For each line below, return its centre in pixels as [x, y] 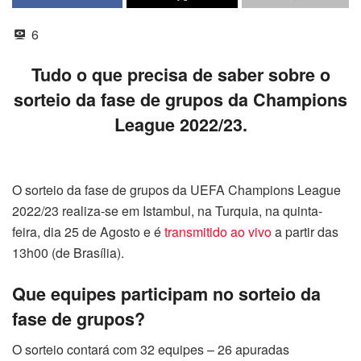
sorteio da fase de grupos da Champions [180, 100]
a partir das [305, 231]
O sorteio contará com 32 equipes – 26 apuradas [151, 350]
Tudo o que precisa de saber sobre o [180, 75]
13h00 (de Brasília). [68, 252]
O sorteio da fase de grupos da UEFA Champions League [176, 189]
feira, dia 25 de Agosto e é [88, 231]
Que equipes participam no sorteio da [166, 293]
